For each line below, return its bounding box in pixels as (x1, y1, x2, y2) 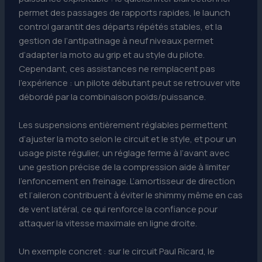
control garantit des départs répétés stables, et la (19, 20, 223, 33)
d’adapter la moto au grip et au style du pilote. (19, 48, 205, 61)
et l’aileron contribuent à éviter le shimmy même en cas (19, 188, 243, 201)
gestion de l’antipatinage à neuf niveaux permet (19, 34, 214, 47)
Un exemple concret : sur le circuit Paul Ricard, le (19, 244, 215, 257)
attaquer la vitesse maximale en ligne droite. (19, 216, 198, 229)
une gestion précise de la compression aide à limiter (19, 160, 230, 173)
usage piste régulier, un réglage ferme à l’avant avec (19, 146, 230, 159)
